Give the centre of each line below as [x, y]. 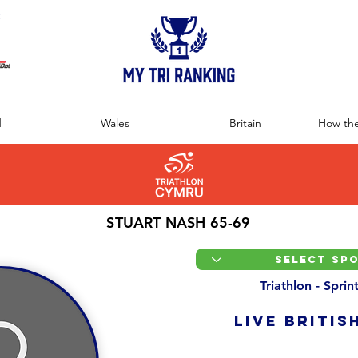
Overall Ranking [276, 347]
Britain [245, 123]
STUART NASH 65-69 [179, 223]
